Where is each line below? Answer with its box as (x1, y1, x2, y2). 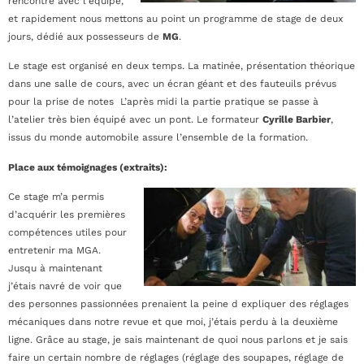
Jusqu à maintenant (8, 262, 102, 274)
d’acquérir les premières (8, 208, 125, 220)
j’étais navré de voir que (8, 279, 122, 292)
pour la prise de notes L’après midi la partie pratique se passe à (8, 96, 318, 108)
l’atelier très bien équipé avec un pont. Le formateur (8, 114, 262, 126)
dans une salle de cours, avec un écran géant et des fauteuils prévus (8, 78, 336, 90)
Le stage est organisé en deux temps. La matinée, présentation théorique (8, 60, 355, 72)
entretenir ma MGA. (8, 244, 101, 256)
